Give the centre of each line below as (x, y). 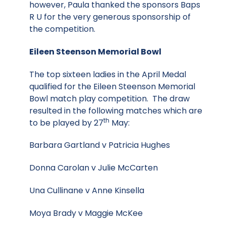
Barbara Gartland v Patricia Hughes (100, 145)
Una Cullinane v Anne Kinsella (87, 190)
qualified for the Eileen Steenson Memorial (112, 86)
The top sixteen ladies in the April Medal (108, 74)
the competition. (62, 29)
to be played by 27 (66, 123)
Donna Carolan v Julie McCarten (94, 168)
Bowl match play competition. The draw (109, 98)
